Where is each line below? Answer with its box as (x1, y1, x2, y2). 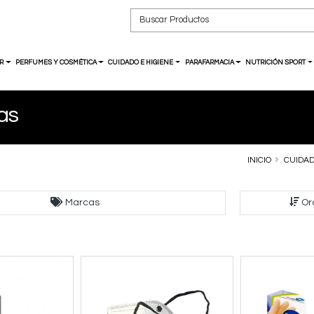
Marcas (65, 198, 100, 207)
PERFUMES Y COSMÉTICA (15, 58, 97, 66)
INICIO (247, 156, 271, 164)
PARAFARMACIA (184, 58, 234, 66)
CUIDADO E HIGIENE (108, 58, 174, 66)
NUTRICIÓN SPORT (245, 58, 306, 66)
